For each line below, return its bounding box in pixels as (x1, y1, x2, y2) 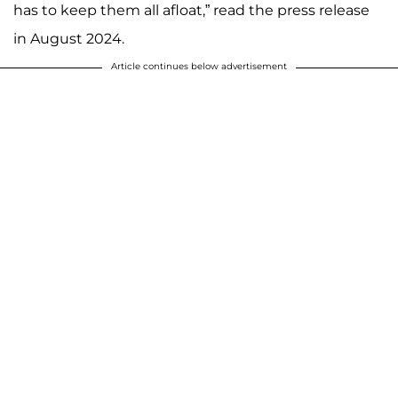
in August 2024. (13, 30, 124, 48)
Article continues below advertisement (111, 60, 287, 73)
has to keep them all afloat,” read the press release (13, 2, 370, 20)
